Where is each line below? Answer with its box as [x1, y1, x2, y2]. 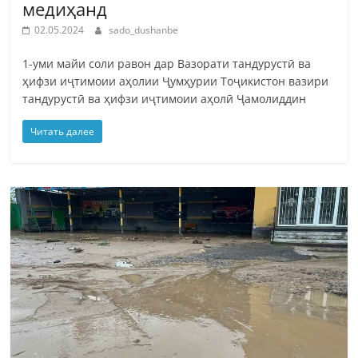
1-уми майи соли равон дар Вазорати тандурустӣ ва [22, 55, 312, 71]
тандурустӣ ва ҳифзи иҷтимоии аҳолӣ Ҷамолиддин [22, 90, 307, 106]
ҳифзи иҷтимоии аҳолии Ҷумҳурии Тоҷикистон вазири [22, 73, 329, 89]
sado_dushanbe [109, 22, 179, 37]
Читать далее [30, 124, 95, 138]
